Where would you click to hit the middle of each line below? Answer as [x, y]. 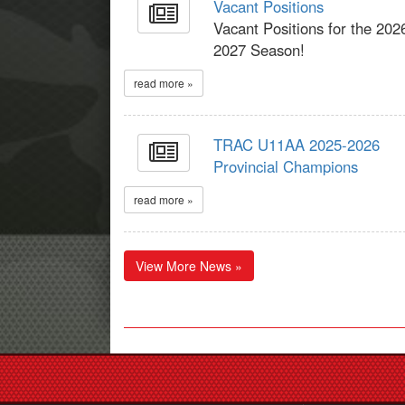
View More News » [189, 266]
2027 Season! [259, 50]
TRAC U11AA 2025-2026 [297, 145]
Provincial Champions [286, 166]
